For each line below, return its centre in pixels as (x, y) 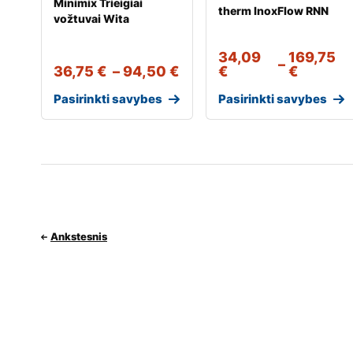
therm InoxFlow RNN (274, 10)
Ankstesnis (79, 237)
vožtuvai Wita (91, 18)
